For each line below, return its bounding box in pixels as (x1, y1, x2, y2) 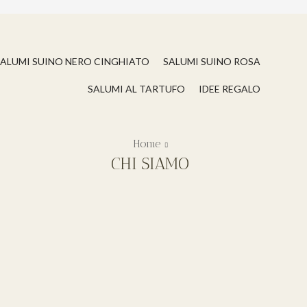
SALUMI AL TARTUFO (87, 83, 185, 95)
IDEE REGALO (198, 83, 260, 95)
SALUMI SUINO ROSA (162, 56, 260, 67)
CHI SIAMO (111, 153, 189, 173)
